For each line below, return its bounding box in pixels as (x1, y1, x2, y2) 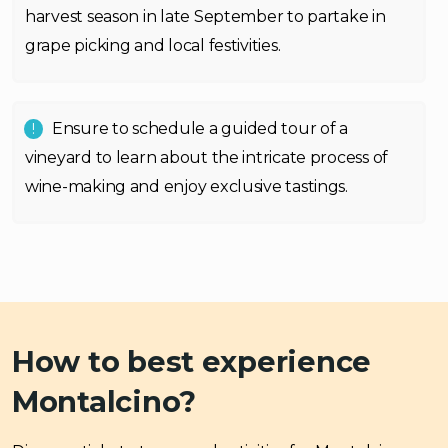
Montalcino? (12, 384, 197, 419)
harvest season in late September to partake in (25, 7, 386, 26)
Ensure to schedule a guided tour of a (52, 119, 349, 138)
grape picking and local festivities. (25, 36, 281, 55)
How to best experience (12, 344, 372, 379)
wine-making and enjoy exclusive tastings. (25, 177, 348, 196)
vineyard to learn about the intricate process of (25, 148, 389, 167)
